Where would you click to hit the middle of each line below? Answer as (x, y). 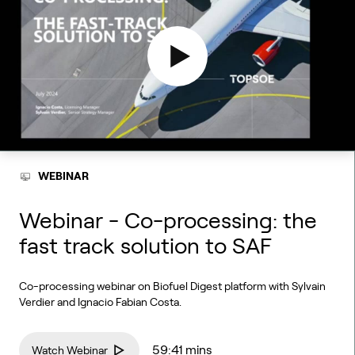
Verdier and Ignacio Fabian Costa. (100, 302)
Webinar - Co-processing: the (168, 220)
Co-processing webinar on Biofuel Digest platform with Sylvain (172, 286)
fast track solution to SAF (146, 246)
